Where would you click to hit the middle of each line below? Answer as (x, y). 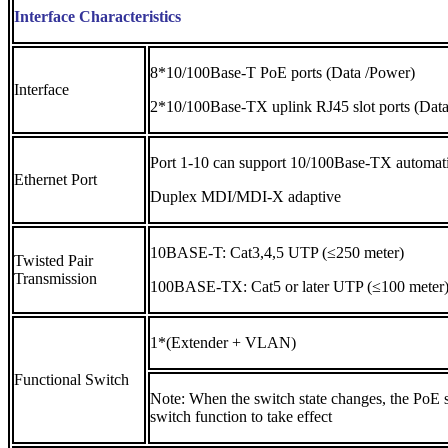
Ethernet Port (55, 179)
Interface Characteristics (97, 16)
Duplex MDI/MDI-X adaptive (245, 196)
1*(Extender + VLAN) (223, 342)
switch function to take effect (241, 416)
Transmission (55, 278)
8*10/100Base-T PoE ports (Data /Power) (282, 72)
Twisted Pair (53, 260)
